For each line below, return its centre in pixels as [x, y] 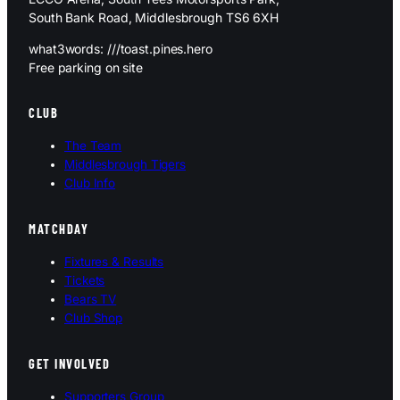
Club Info [90, 183]
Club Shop [94, 318]
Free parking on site [86, 67]
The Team [93, 146]
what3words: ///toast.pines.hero [121, 48]
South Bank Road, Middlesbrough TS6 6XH [154, 17]
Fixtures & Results [114, 262]
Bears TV [91, 300]
